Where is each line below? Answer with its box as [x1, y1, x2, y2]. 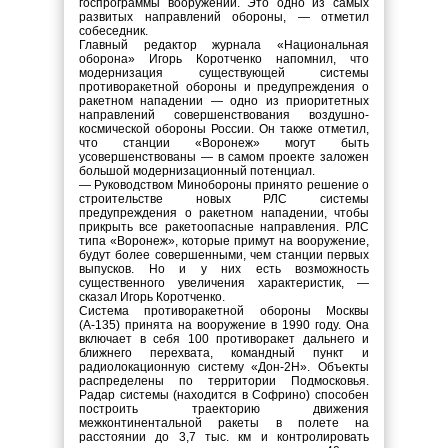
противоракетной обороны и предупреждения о [79, 80, 369, 94]
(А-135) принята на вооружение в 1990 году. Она [79, 318, 369, 332]
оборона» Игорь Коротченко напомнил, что [79, 52, 369, 66]
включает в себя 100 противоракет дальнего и [79, 332, 369, 346]
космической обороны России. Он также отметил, [79, 122, 369, 136]
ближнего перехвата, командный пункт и [79, 346, 369, 360]
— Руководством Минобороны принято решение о [79, 178, 369, 192]
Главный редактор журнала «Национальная [79, 38, 369, 52]
